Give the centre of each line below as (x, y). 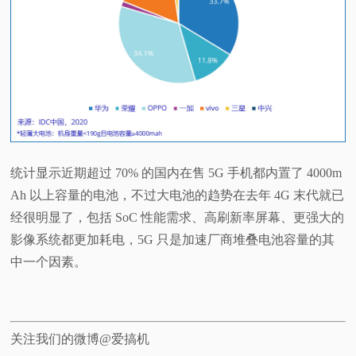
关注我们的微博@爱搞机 (80, 339)
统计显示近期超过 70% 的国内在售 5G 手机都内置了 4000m (176, 173)
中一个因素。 (49, 262)
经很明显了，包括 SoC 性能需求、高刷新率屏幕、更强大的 (178, 218)
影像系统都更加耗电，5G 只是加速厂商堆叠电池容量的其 (173, 240)
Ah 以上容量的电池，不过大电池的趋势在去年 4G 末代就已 (178, 195)
